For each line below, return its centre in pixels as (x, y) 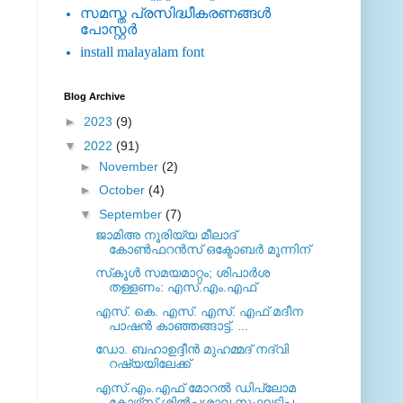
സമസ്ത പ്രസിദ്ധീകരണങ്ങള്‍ (175, 13)
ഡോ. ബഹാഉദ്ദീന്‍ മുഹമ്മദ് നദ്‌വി (192, 349)
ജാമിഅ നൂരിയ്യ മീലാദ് (166, 234)
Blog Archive (94, 96)
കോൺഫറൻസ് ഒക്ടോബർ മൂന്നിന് (209, 249)
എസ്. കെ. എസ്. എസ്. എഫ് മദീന (199, 311)
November (130, 166)
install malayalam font (142, 52)
